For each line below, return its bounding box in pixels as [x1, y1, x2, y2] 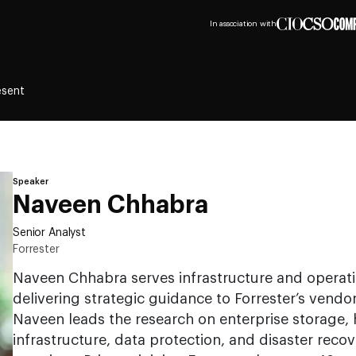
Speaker [13, 177, 48, 186]
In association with [209, 20, 277, 28]
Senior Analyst [13, 227, 87, 238]
